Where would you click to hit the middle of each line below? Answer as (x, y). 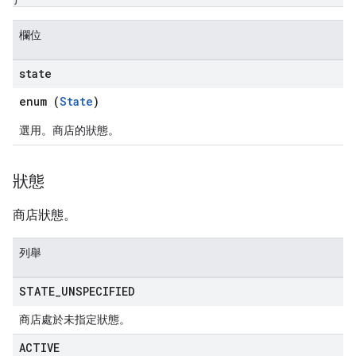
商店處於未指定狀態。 (75, 319)
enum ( (39, 101)
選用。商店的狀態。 (69, 130)
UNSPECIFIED (98, 291)
